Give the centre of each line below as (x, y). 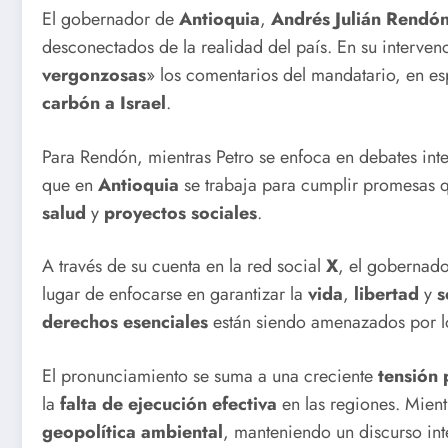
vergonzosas (94, 75)
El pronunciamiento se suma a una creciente (210, 376)
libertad (386, 294)
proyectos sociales (180, 212)
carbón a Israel (104, 103)
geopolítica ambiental (132, 432)
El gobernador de (110, 19)
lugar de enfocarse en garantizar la (175, 294)
